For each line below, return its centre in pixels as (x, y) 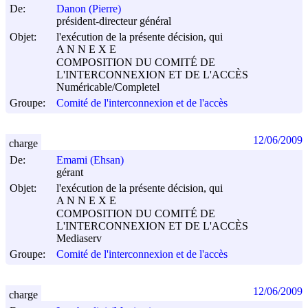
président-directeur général (114, 21)
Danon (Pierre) (89, 9)
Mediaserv (79, 239)
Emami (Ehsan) (90, 160)
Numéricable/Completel (108, 87)
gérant (70, 173)
